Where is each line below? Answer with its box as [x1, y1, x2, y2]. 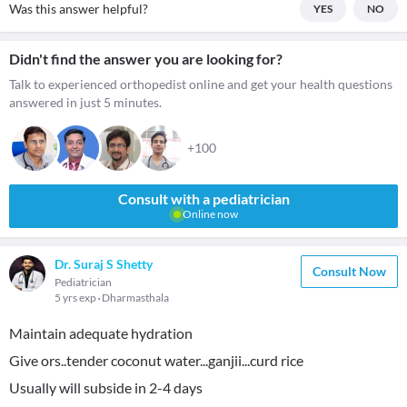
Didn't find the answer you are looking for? [9, 50, 283, 67]
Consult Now [313, 263, 386, 279]
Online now [180, 207, 238, 221]
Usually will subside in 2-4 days [9, 379, 203, 396]
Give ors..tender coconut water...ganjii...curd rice [9, 352, 303, 369]
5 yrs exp [55, 291, 98, 304]
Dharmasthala [102, 291, 169, 304]
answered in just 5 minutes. [9, 94, 162, 110]
